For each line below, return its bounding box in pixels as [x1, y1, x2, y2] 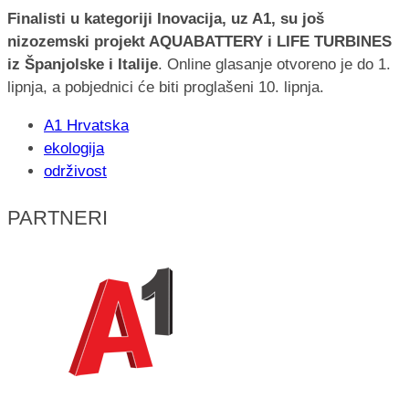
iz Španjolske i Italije [7, 55, 158, 73]
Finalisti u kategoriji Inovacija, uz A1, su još [7, 9, 324, 27]
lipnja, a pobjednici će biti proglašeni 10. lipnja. [7, 78, 324, 96]
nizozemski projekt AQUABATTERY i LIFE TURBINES [7, 32, 392, 50]
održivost [44, 162, 107, 180]
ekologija [44, 139, 104, 157]
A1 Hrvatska [44, 116, 129, 134]
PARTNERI [7, 206, 108, 230]
